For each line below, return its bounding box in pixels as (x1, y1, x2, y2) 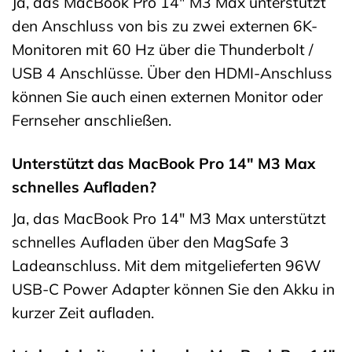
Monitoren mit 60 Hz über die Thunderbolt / (12, 39, 313, 59)
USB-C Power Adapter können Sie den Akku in (12, 279, 335, 299)
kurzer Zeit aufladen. (12, 302, 154, 322)
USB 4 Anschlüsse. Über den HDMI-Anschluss (12, 63, 332, 82)
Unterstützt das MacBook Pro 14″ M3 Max (12, 153, 316, 173)
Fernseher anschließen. (12, 110, 171, 130)
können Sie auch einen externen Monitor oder (12, 86, 323, 106)
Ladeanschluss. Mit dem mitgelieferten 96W (12, 255, 321, 275)
